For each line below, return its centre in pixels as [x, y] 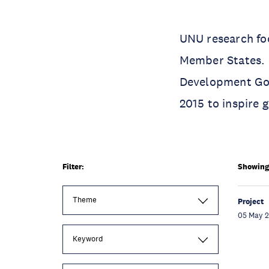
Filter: [73, 167]
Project [250, 201]
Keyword [88, 239]
